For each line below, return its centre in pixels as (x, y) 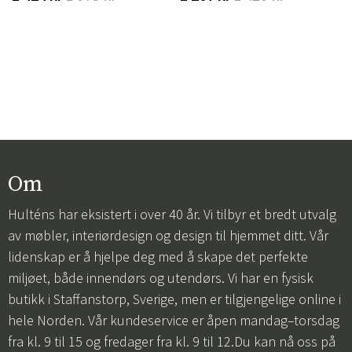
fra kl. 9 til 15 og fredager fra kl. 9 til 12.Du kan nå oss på (172, 341)
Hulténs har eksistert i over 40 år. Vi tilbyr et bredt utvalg (172, 214)
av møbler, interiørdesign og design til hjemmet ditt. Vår (168, 235)
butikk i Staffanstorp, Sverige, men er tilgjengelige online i (174, 299)
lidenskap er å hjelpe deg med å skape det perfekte (158, 257)
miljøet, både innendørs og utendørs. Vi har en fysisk (161, 278)
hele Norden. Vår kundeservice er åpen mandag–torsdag (174, 320)
